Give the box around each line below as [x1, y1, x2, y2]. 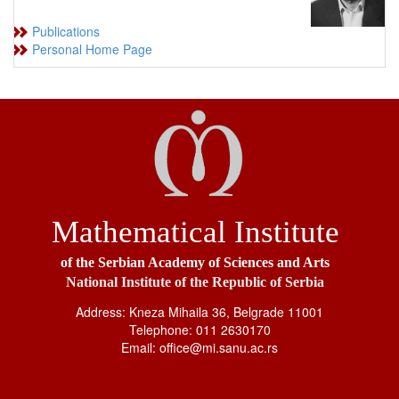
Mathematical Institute [51, 215, 339, 250]
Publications [32, 21, 100, 40]
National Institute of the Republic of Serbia [66, 274, 324, 290]
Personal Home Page [32, 39, 152, 58]
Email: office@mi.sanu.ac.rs [121, 338, 278, 357]
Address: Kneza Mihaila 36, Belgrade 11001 [76, 303, 323, 322]
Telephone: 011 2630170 [128, 321, 271, 339]
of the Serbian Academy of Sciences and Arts [61, 255, 330, 271]
